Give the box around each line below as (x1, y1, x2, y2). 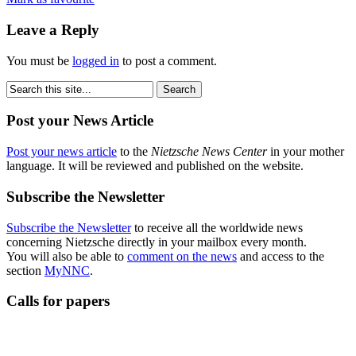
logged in (72, 53, 119, 68)
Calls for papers (6, 292, 110, 310)
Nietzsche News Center (151, 145, 267, 159)
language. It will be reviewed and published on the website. (6, 159, 304, 173)
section (6, 263, 44, 277)
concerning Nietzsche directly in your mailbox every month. (6, 234, 307, 249)
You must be (6, 53, 72, 68)
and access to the (237, 249, 324, 263)
